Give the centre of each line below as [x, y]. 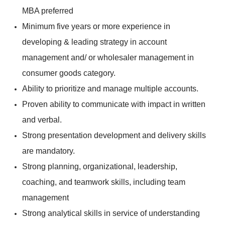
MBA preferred [49, 11]
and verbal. [43, 120]
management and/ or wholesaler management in [108, 58]
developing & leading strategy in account [94, 42]
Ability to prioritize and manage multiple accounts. [110, 89]
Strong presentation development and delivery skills [114, 136]
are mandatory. [48, 151]
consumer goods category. [69, 73]
